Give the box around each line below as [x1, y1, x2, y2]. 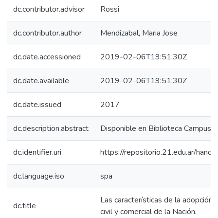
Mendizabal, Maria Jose [100, 28, 178, 38]
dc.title [13, 200, 36, 211]
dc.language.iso [13, 171, 64, 182]
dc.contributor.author [13, 28, 82, 38]
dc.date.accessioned [13, 52, 81, 62]
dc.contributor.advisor [13, 4, 85, 15]
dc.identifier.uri [13, 147, 61, 158]
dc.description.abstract [13, 123, 89, 134]
